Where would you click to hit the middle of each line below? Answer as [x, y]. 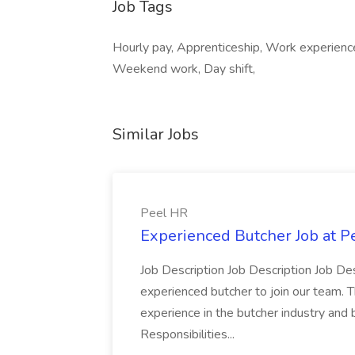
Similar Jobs [156, 134]
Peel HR [164, 213]
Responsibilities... [187, 334]
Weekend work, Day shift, [184, 69]
